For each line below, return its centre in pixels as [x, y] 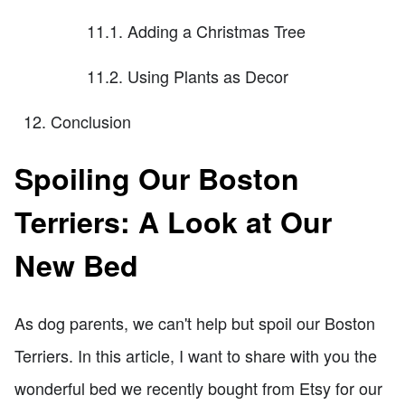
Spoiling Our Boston [157, 179]
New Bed [76, 265]
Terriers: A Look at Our [173, 222]
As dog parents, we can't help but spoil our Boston [195, 322]
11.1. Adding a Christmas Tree [196, 30]
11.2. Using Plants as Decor [188, 75]
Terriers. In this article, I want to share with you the [196, 355]
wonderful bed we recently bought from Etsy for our [198, 387]
